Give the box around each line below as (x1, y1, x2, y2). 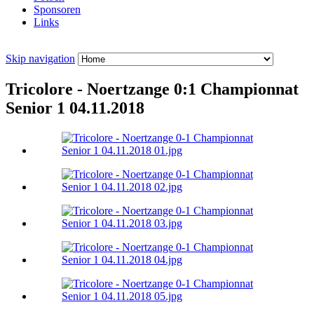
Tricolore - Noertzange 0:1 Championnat (6, 80, 299, 99)
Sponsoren (34, 4, 81, 16)
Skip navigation (6, 53, 75, 65)
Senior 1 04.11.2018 (6, 99, 144, 118)
